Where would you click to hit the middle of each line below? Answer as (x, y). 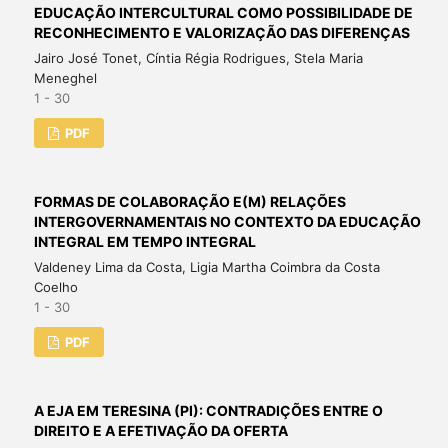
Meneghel (65, 77)
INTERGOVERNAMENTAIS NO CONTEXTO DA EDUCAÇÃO (227, 221)
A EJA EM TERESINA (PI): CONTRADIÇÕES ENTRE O (208, 410)
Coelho (55, 286)
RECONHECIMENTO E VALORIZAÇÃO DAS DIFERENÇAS (221, 32)
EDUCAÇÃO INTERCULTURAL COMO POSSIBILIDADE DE (223, 12)
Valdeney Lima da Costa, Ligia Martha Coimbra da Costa (206, 266)
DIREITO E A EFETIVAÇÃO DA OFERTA (160, 430)
